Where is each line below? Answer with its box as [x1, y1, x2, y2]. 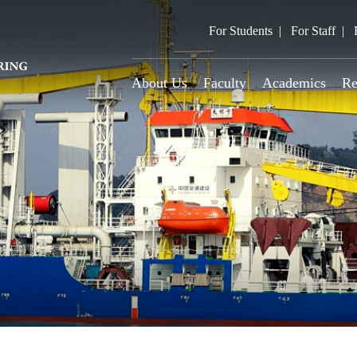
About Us [131, 75, 188, 91]
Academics [262, 75, 327, 91]
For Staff [291, 24, 336, 37]
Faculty [203, 75, 247, 91]
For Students [209, 24, 273, 37]
